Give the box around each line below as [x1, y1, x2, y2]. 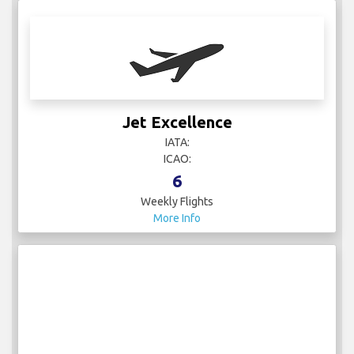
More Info [153, 212, 201, 225]
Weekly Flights [141, 195, 213, 209]
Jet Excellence [122, 113, 232, 132]
